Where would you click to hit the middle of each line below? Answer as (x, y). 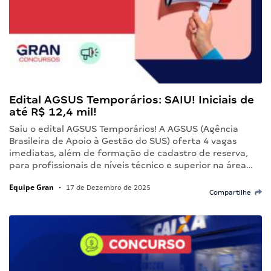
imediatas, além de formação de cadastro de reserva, (129, 153)
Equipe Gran (31, 188)
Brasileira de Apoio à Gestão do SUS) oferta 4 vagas (123, 141)
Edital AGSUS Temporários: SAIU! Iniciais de (132, 100)
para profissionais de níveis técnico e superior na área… (131, 165)
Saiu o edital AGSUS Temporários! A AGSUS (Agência (124, 129)
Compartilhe (232, 193)
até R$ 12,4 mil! (53, 112)
